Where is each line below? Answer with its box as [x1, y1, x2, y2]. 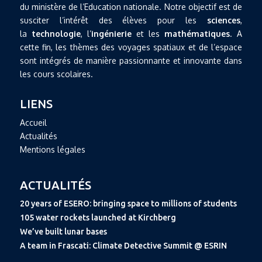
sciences [207, 15, 241, 25]
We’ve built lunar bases [19, 226, 107, 236]
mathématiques [164, 28, 230, 39]
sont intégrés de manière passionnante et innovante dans [19, 55, 243, 65]
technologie [31, 28, 81, 39]
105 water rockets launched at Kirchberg [19, 212, 176, 222]
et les [131, 28, 165, 39]
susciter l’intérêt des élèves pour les [19, 15, 208, 25]
